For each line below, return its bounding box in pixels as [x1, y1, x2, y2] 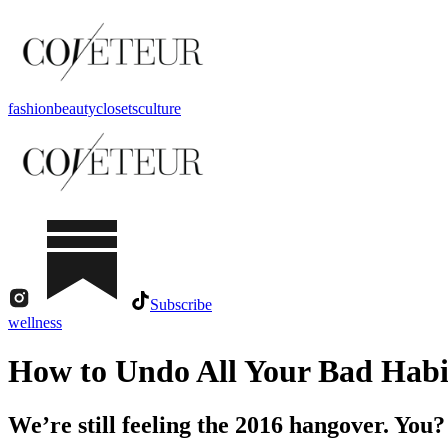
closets [96, 100, 138, 117]
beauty [54, 100, 96, 117]
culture [138, 100, 181, 117]
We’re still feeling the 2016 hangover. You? [8, 411, 445, 438]
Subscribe [150, 296, 212, 313]
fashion [8, 100, 54, 117]
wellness [8, 314, 62, 331]
